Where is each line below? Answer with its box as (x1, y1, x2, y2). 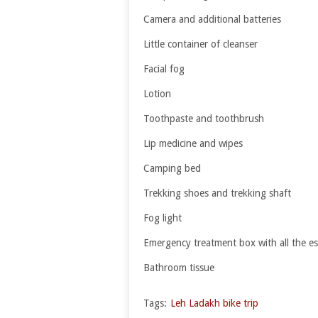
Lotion (143, 88, 171, 100)
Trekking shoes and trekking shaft (143, 187, 291, 199)
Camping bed (143, 163, 201, 175)
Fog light (143, 212, 182, 224)
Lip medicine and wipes (143, 138, 243, 150)
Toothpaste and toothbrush (143, 113, 264, 125)
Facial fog (143, 63, 185, 75)
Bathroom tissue (143, 262, 214, 274)
